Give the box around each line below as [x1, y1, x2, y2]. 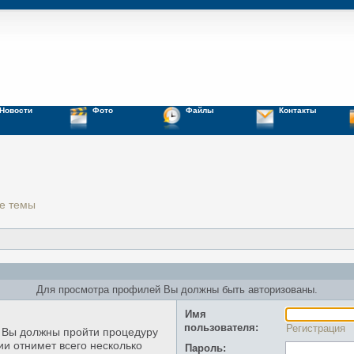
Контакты [279, 106, 317, 115]
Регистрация [286, 322, 346, 334]
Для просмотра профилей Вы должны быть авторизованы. [36, 284, 318, 296]
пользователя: [184, 322, 259, 334]
